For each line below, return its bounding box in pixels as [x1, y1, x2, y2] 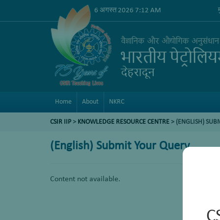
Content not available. [50, 175, 120, 183]
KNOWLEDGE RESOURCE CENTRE [78, 118, 169, 126]
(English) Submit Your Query [50, 140, 190, 152]
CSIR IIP [50, 118, 71, 126]
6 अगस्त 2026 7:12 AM [94, 6, 161, 14]
